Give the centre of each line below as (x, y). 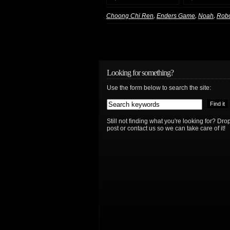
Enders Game (176, 16)
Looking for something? (140, 72)
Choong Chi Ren (130, 16)
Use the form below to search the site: (159, 88)
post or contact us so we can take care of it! (166, 128)
